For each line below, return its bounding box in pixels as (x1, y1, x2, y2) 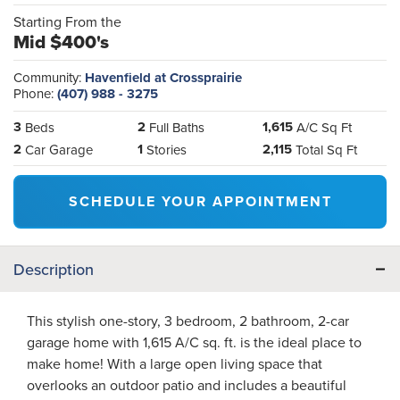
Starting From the (13, 11, 121, 31)
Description (13, 257, 94, 280)
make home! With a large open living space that (27, 353, 322, 373)
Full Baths (149, 117, 205, 137)
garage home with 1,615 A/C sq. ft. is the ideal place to (27, 331, 362, 352)
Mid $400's (13, 27, 109, 55)
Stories (146, 139, 187, 159)
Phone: (13, 83, 57, 103)
